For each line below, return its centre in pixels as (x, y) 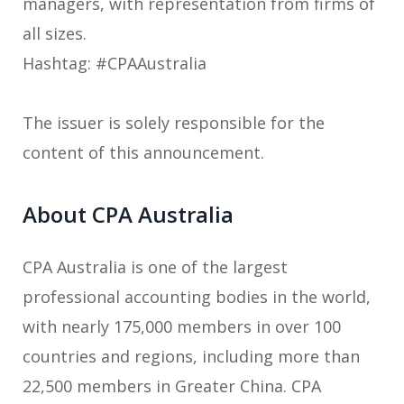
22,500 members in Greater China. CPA (172, 386)
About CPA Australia (128, 214)
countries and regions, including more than (191, 356)
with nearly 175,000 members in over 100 (182, 326)
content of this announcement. (143, 153)
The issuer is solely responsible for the (174, 123)
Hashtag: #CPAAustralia (115, 63)
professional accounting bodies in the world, (197, 296)
